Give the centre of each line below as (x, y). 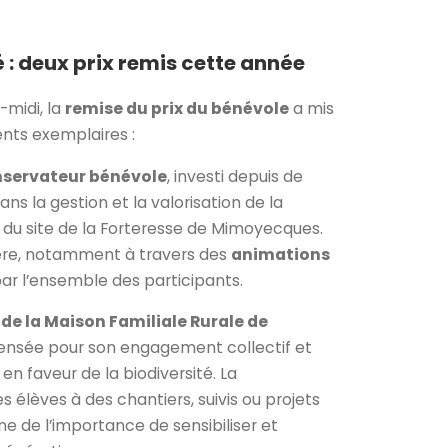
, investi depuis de (235, 176)
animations (280, 254)
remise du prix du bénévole (177, 108)
